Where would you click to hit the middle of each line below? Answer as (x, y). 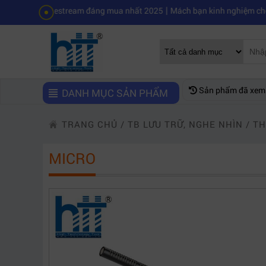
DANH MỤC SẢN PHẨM (116, 93)
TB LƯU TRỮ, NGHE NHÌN (185, 124)
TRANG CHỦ (90, 124)
